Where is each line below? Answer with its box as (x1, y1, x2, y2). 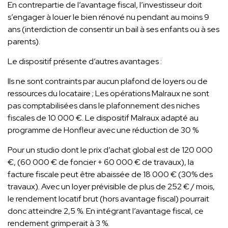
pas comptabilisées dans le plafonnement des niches (8, 100, 199, 111)
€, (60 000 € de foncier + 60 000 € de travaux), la (8, 156, 194, 167)
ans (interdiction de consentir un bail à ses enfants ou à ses (8, 23, 219, 35)
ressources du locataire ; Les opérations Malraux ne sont (8, 88, 209, 99)
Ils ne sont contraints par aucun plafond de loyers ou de (8, 75, 208, 87)
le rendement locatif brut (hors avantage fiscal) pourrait (8, 193, 209, 204)
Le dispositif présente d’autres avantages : (8, 55, 162, 67)
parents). (8, 36, 40, 47)
